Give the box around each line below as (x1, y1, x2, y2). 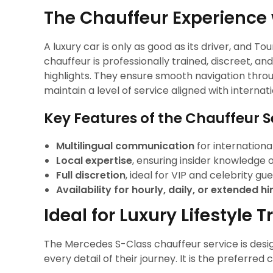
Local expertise (56, 154, 132, 168)
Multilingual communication (56, 139, 194, 153)
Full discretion (56, 168, 126, 182)
